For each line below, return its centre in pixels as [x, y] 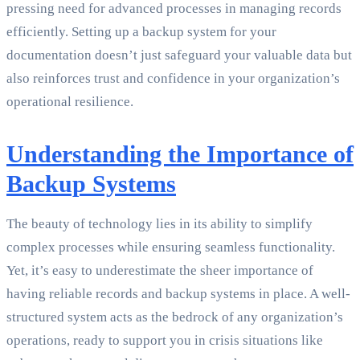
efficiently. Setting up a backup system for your [141, 32]
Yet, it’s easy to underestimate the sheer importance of [160, 271]
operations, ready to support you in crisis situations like [165, 341]
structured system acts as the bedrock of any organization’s [175, 317]
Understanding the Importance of [180, 154]
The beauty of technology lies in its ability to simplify [160, 224]
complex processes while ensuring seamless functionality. [171, 247]
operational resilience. [70, 102]
